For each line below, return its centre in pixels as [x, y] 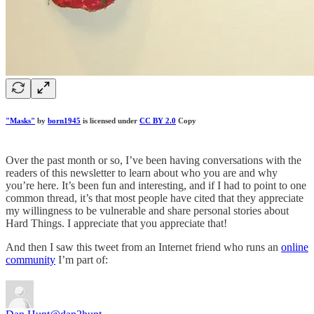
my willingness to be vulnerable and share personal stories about [147, 211]
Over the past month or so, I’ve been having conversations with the [153, 161]
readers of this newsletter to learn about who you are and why [142, 173]
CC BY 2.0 [158, 120]
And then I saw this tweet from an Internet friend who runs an [143, 247]
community [30, 260]
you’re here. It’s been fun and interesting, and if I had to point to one [156, 186]
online [295, 247]
